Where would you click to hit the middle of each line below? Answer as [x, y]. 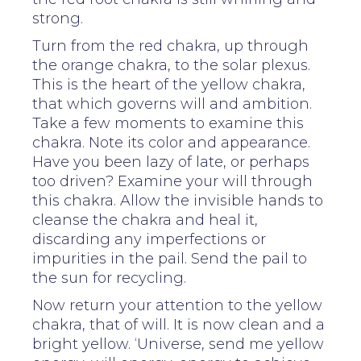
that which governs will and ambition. [172, 104]
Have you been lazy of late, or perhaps [171, 162]
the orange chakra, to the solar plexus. [171, 65]
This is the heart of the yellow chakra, [169, 84]
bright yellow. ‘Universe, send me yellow [178, 344]
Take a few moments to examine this [168, 123]
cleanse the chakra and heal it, [145, 220]
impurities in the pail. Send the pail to [170, 258]
